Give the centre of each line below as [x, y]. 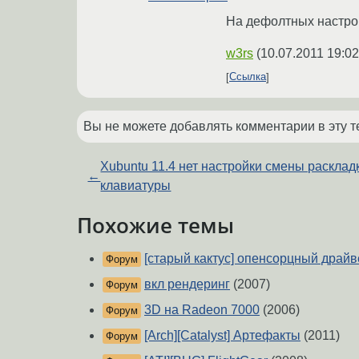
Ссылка [248, 77]
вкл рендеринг [187, 284]
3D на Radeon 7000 [202, 310]
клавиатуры [136, 185]
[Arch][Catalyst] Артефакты [222, 336]
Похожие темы [155, 225]
